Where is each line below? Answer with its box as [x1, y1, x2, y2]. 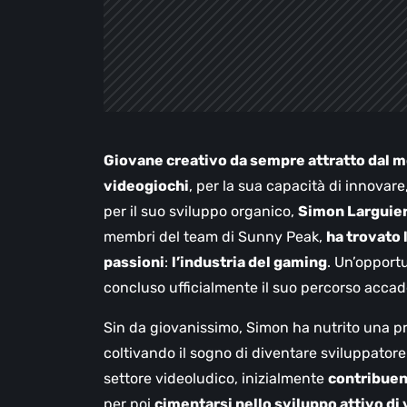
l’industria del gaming [172, 253, 327, 272]
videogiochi [104, 177, 189, 195]
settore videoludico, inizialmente [104, 370, 328, 388]
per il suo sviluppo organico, [104, 203, 298, 221]
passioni [104, 253, 164, 272]
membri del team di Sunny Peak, [104, 228, 326, 246]
